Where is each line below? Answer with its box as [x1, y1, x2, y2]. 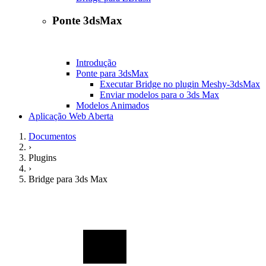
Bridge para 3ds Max [28, 173, 107, 184]
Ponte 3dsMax [52, 14, 122, 27]
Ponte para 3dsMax [76, 68, 148, 78]
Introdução [76, 57, 116, 68]
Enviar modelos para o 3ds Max [100, 89, 219, 100]
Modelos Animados [76, 100, 149, 110]
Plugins [28, 152, 56, 163]
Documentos [28, 131, 76, 141]
